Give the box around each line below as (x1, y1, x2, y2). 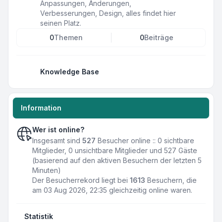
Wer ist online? (32, 125, 84, 134)
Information (21, 104, 61, 112)
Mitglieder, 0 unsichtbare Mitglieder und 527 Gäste (32, 146, 197, 155)
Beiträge (144, 33, 173, 42)
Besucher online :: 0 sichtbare (96, 136, 194, 145)
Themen (54, 33, 83, 42)
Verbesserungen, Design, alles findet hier (40, 9, 176, 17)
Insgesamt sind (32, 136, 82, 145)
